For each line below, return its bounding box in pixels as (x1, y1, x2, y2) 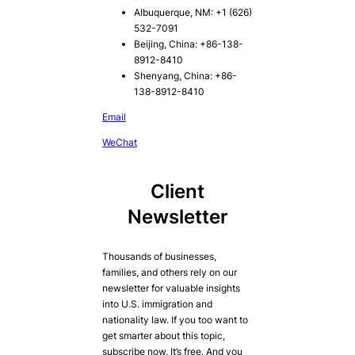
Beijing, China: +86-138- (133, 38, 243, 50)
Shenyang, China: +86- (133, 70, 237, 82)
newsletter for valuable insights (101, 282, 240, 294)
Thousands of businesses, (101, 250, 216, 262)
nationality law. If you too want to (101, 314, 248, 326)
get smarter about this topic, (101, 330, 225, 342)
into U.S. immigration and (101, 298, 212, 310)
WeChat (101, 136, 137, 148)
